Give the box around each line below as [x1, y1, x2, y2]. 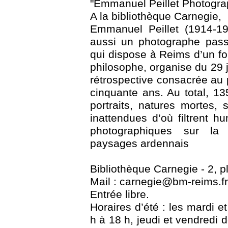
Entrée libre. [90, 188, 149, 201]
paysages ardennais [90, 137, 189, 150]
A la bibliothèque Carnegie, [90, 10, 221, 22]
